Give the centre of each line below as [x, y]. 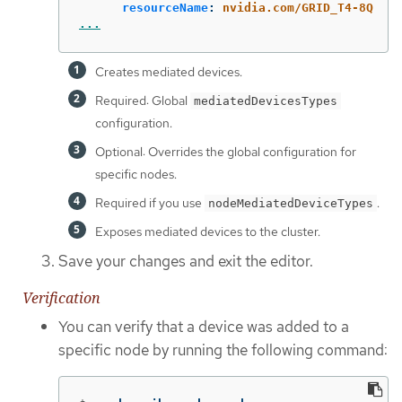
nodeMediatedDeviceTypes [291, 204]
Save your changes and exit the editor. [186, 262]
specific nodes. [136, 175]
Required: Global [143, 101]
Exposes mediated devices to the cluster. [208, 232]
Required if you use [150, 203]
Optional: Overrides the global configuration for [226, 152]
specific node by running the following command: [223, 350]
